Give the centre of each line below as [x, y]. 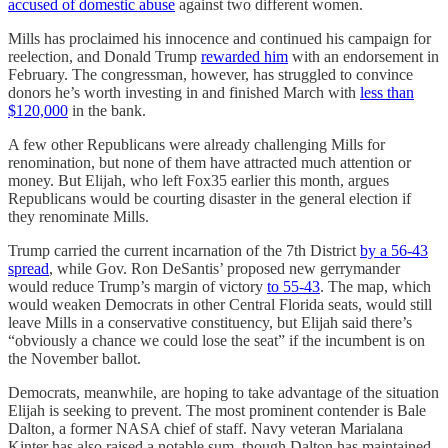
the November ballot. [74, 358]
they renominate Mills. [78, 216]
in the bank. [107, 110]
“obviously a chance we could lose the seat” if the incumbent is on [216, 340]
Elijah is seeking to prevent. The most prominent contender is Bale [217, 410]
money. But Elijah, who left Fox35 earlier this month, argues [198, 180]
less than [387, 92]
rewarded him [244, 56]
